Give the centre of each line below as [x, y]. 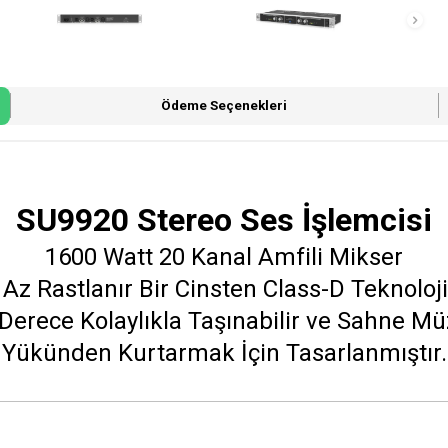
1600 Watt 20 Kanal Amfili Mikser [224, 256]
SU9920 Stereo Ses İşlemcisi [224, 219]
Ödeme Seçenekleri [224, 105]
